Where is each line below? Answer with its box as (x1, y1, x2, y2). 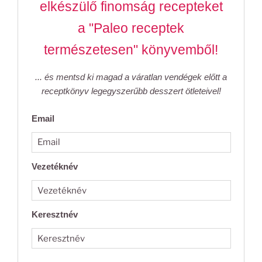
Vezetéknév (31, 161, 78, 171)
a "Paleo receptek (78, 21, 184, 36)
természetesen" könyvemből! (44, 43, 218, 58)
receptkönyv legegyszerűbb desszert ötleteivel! (41, 86, 221, 96)
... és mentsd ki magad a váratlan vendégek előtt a (35, 72, 227, 82)
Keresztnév (31, 209, 78, 220)
